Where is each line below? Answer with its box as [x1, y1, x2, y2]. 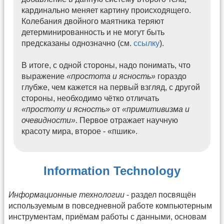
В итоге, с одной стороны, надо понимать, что [21, 61, 191, 70]
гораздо [155, 72, 187, 81]
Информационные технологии [8, 190, 124, 199]
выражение [21, 72, 67, 81]
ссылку [133, 38, 160, 47]
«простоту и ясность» [21, 105, 110, 114]
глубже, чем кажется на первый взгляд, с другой [21, 83, 200, 92]
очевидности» [21, 116, 76, 125]
